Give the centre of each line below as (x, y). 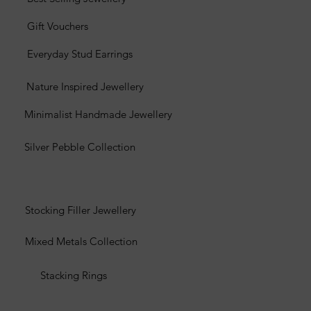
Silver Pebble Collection (80, 147)
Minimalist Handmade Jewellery (98, 114)
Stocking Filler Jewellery (81, 210)
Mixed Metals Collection (81, 241)
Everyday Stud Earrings (80, 54)
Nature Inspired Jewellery (85, 86)
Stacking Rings (74, 275)
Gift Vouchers (58, 26)
